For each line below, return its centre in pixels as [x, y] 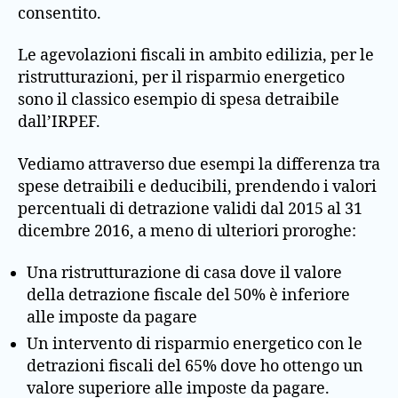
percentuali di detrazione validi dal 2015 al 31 [190, 209]
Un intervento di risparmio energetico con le [195, 344]
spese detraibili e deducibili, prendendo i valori [197, 187]
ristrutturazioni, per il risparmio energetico [181, 78]
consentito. [60, 13]
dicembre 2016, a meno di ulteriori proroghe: [187, 231]
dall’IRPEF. [59, 122]
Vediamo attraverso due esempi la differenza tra [199, 164]
